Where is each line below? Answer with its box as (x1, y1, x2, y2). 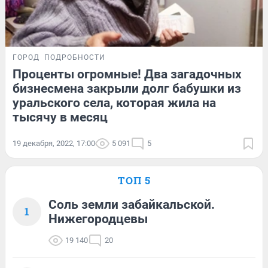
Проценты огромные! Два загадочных (13, 66, 242, 81)
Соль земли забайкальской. (48, 197, 215, 212)
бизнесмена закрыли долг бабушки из (13, 81, 241, 96)
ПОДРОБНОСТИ (44, 53, 105, 62)
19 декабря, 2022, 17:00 (13, 138, 95, 148)
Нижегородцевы (48, 211, 148, 226)
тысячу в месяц (13, 109, 108, 124)
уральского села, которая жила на (13, 95, 216, 110)
